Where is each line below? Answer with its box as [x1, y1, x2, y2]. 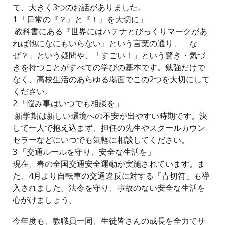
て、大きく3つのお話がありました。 [13, 2, 146, 13]
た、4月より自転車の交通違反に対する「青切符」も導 [13, 170, 210, 181]
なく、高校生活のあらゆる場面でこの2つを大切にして [13, 74, 210, 85]
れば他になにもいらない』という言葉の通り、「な [13, 38, 198, 49]
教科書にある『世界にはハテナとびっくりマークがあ [13, 26, 208, 37]
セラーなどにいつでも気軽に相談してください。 [13, 134, 190, 145]
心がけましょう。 [13, 194, 77, 205]
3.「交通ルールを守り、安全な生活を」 [13, 146, 158, 157]
